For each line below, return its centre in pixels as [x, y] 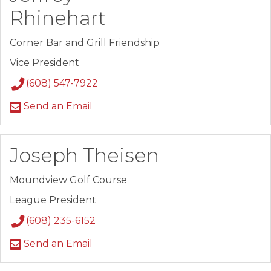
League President [53, 200]
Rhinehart [58, 18]
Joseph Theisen [84, 155]
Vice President [44, 63]
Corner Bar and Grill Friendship [85, 43]
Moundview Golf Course [68, 180]
